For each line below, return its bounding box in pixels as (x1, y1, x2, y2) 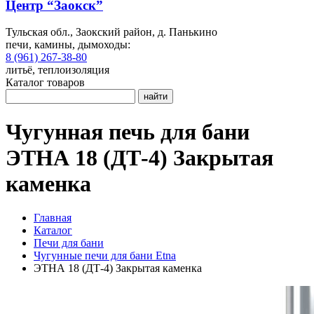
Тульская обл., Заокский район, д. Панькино (6, 26, 217, 39)
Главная (34, 212, 71, 224)
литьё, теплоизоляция (6, 64, 109, 76)
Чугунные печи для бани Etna (34, 250, 176, 262)
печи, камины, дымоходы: (6, 39, 130, 51)
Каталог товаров (6, 76, 85, 89)
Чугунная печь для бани (6, 118, 250, 144)
